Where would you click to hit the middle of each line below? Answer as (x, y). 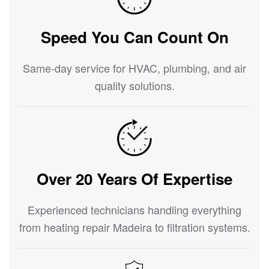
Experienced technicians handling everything (134, 210)
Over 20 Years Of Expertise (134, 179)
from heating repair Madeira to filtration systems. (134, 227)
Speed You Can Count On (134, 37)
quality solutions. (134, 86)
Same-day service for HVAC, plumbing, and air (134, 68)
